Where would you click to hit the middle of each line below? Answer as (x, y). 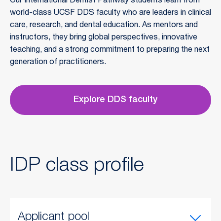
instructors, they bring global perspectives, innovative (104, 38)
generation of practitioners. (58, 62)
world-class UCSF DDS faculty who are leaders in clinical (110, 13)
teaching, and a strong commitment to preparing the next (110, 50)
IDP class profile (77, 166)
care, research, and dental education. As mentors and (104, 25)
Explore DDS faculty (115, 100)
